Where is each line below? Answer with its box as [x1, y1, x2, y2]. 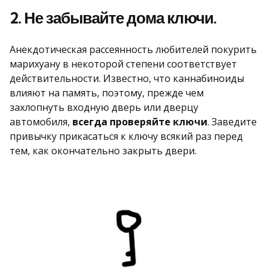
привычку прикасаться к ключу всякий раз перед [10, 129, 243, 143]
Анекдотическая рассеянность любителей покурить [10, 42, 257, 56]
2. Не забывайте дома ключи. [10, 7, 216, 28]
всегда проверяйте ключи [72, 115, 207, 128]
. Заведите [207, 115, 257, 128]
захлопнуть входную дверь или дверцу [10, 100, 198, 114]
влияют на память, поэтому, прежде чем [10, 86, 204, 99]
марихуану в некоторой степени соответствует [10, 57, 237, 71]
